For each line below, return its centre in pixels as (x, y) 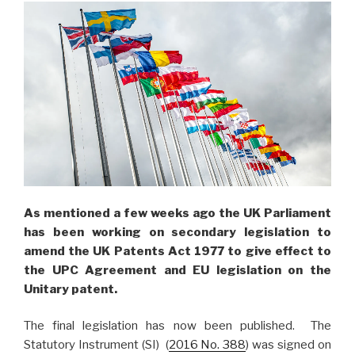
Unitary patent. (71, 289)
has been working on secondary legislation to (177, 232)
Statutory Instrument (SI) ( (96, 345)
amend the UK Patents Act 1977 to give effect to (177, 251)
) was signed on (289, 345)
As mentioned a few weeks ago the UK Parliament (177, 213)
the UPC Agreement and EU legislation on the (177, 270)
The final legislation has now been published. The (177, 326)
